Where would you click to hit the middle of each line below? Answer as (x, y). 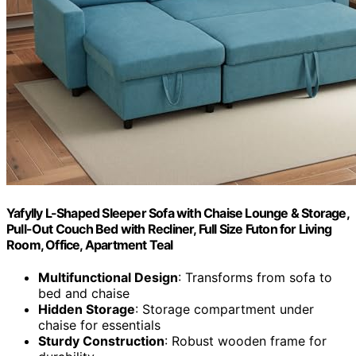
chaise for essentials (99, 325)
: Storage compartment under (224, 310)
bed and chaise (84, 294)
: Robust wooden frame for (246, 341)
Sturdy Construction (101, 341)
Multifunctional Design (108, 278)
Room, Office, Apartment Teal (90, 245)
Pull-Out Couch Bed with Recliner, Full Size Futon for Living (169, 229)
